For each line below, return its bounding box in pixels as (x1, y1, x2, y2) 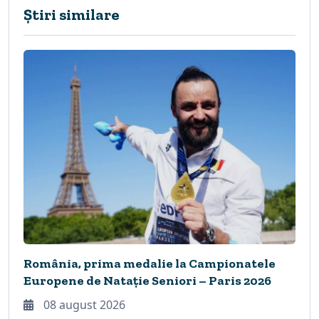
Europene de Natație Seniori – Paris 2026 (23, 273, 271, 289)
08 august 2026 (41, 297, 125, 313)
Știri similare (23, 5, 120, 25)
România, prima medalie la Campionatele (23, 256, 276, 272)
